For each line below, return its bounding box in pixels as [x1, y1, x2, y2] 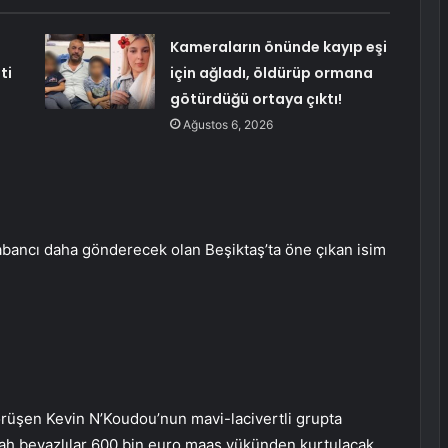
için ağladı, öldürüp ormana [169, 63, 373, 84]
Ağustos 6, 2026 [182, 117, 273, 133]
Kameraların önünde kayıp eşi [169, 37, 387, 58]
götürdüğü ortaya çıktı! [169, 89, 342, 110]
